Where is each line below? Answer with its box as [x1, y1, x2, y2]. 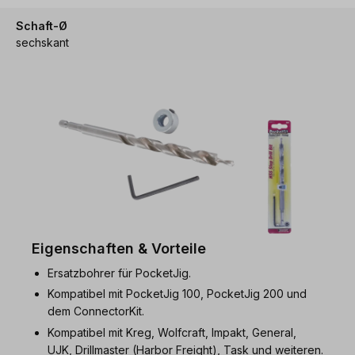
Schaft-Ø [16, 18, 67, 32]
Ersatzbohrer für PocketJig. [48, 265, 191, 280]
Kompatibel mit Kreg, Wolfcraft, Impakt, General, [48, 325, 296, 339]
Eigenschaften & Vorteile [32, 239, 206, 257]
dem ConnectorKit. [48, 304, 144, 319]
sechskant [16, 35, 69, 49]
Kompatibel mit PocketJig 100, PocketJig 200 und [48, 287, 307, 301]
